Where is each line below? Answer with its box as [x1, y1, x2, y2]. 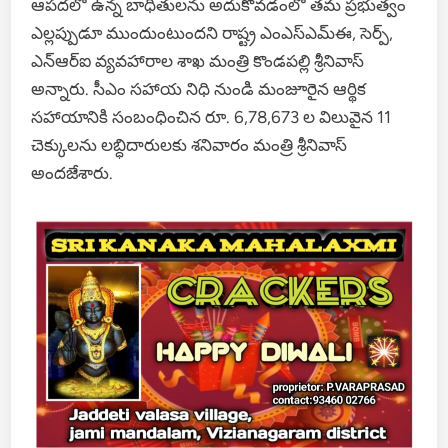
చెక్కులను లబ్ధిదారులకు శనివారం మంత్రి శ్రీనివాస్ [31, 134, 348, 155]
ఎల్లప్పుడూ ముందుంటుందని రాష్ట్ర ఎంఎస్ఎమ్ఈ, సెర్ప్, [31, 22, 394, 43]
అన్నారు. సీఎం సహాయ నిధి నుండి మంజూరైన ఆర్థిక [31, 78, 367, 99]
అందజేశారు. [31, 162, 114, 183]
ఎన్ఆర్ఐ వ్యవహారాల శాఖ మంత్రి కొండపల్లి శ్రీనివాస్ [31, 50, 365, 71]
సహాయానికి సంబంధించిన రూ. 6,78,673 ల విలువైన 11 [31, 106, 392, 127]
